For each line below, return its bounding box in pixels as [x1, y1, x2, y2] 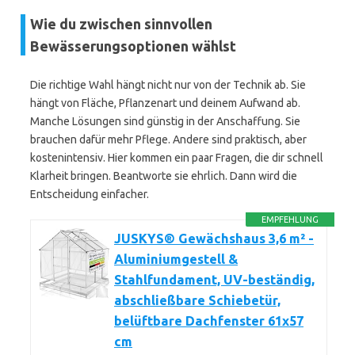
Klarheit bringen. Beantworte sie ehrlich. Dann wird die [30, 170, 297, 182]
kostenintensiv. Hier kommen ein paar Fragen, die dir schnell [30, 151, 323, 164]
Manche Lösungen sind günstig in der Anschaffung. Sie [30, 115, 300, 128]
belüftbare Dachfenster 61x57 [114, 314, 303, 328]
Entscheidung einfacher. [30, 188, 149, 200]
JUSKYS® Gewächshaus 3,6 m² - [114, 231, 314, 246]
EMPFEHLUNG [261, 215, 319, 224]
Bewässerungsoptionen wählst [30, 38, 236, 54]
